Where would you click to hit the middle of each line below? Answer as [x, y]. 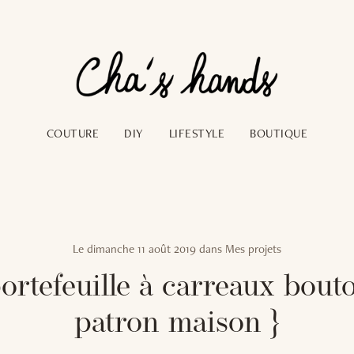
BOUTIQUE [279, 133]
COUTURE [73, 133]
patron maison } [177, 324]
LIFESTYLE [197, 133]
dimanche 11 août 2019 [141, 249]
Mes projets [253, 249]
